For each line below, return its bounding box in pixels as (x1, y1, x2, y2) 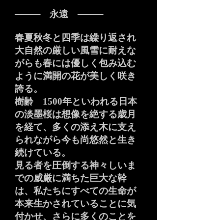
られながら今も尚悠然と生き (15, 135, 136, 145)
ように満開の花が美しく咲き (15, 71, 136, 81)
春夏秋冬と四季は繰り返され (15, 32, 136, 43)
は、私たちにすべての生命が (15, 186, 136, 196)
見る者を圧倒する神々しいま (15, 160, 136, 170)
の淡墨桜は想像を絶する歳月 (15, 109, 136, 119)
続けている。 (15, 147, 71, 158)
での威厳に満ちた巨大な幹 (15, 173, 127, 183)
